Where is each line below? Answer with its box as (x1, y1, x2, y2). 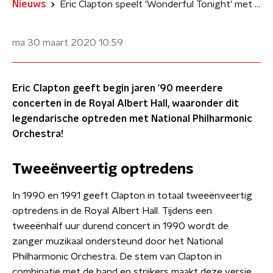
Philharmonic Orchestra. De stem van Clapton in (12, 252, 222, 261)
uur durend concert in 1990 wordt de (65, 221, 229, 231)
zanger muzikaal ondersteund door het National (12, 236, 223, 246)
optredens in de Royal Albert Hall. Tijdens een (12, 206, 212, 216)
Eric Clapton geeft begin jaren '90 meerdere (12, 83, 223, 93)
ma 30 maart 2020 (12, 38, 96, 48)
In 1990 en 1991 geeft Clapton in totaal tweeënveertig (12, 191, 252, 200)
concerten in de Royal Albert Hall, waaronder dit (12, 99, 239, 108)
